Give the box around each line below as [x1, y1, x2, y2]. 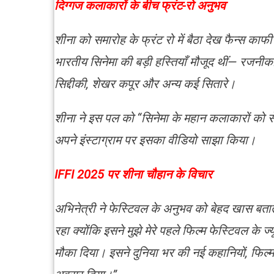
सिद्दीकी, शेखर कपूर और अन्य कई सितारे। [54, 76, 235, 91]
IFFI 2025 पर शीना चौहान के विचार [54, 166, 212, 182]
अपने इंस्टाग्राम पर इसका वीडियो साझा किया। [54, 132, 256, 147]
